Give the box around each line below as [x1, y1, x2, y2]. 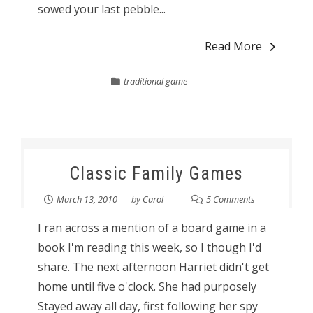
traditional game [124, 75, 188, 87]
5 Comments [205, 193, 255, 205]
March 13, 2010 [56, 193, 117, 205]
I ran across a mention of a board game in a [37, 220, 266, 235]
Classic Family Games [69, 163, 244, 184]
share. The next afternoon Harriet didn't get [37, 259, 269, 275]
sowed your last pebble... [37, 1, 166, 17]
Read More [205, 38, 263, 54]
